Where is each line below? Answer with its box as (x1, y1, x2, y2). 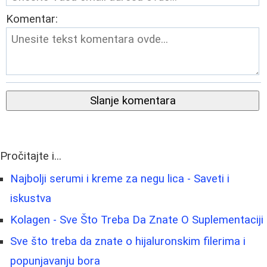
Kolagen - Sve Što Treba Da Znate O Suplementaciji (10, 213, 263, 226)
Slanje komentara (89, 94, 176, 107)
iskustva (10, 192, 51, 205)
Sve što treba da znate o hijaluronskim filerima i (10, 235, 246, 248)
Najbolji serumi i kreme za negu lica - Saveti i (10, 172, 229, 185)
